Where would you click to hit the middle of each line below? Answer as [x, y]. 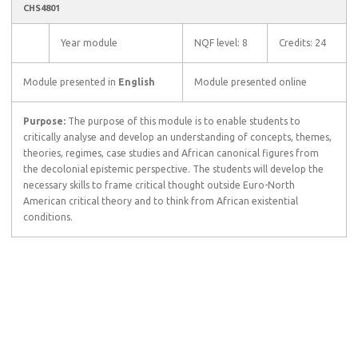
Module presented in [71, 82]
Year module [89, 43]
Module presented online [251, 82]
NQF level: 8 [221, 43]
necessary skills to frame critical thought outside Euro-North [159, 185]
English [137, 82]
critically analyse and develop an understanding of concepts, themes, [177, 137]
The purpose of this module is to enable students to [184, 121]
